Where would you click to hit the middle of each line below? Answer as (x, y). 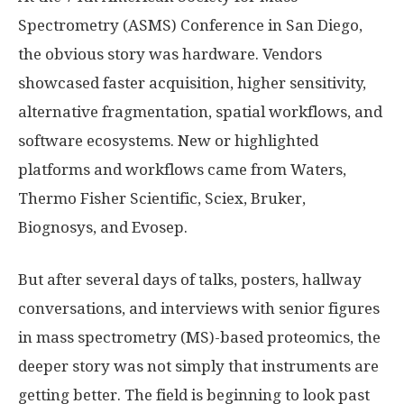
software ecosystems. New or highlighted (168, 141)
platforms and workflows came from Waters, (182, 170)
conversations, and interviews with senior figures (199, 308)
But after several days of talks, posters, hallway (190, 280)
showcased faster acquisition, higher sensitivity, (192, 83)
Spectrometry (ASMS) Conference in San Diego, (190, 25)
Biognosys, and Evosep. (103, 227)
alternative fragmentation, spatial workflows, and (200, 112)
